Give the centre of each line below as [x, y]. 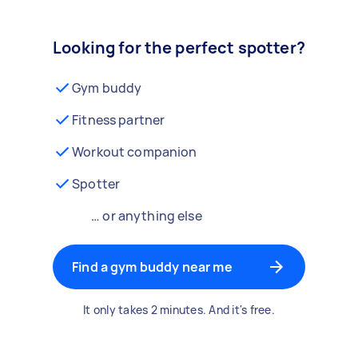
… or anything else [147, 216]
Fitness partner [119, 120]
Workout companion [135, 152]
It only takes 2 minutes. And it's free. [179, 310]
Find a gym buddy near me [152, 267]
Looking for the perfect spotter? [179, 48]
